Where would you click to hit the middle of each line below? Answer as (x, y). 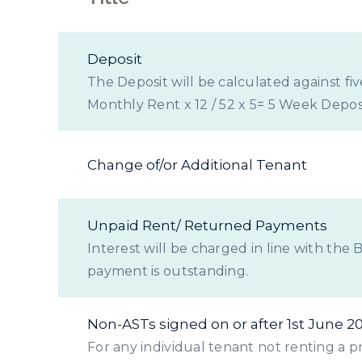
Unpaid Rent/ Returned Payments (207, 225)
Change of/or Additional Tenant (197, 165)
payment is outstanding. (168, 271)
